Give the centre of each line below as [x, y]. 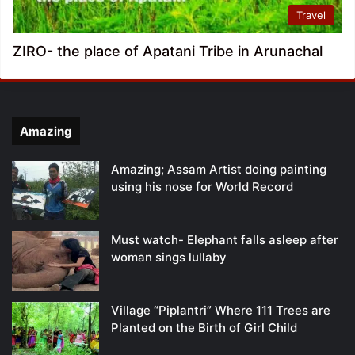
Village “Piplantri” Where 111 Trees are [221, 311]
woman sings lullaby [169, 258]
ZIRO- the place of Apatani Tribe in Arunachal [168, 52]
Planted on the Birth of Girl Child [204, 328]
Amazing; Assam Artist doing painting [219, 170]
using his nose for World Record [202, 187]
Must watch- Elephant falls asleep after [225, 240]
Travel [311, 15]
